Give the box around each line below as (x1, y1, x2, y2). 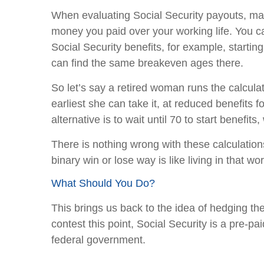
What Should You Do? (51, 177, 155, 189)
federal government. (51, 234, 146, 246)
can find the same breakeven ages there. (51, 57, 243, 69)
